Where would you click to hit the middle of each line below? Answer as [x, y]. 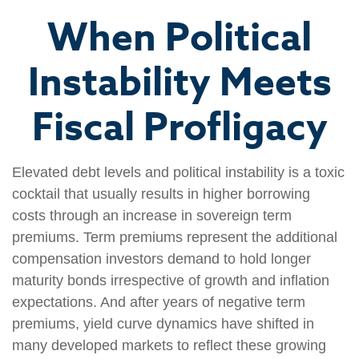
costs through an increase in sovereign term [152, 215]
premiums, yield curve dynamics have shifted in [163, 323]
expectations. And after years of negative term [159, 302]
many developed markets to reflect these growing [169, 345]
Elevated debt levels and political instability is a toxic [178, 172]
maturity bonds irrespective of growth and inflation [171, 280]
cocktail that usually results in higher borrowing [161, 194]
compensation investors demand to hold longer [161, 258]
